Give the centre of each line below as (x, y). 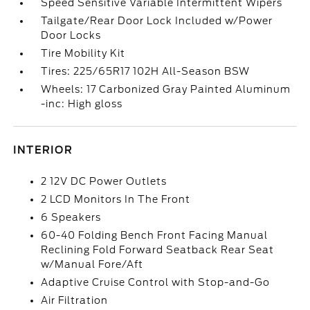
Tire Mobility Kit (83, 53)
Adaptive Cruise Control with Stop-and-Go (156, 282)
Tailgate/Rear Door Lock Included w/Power (157, 21)
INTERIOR (43, 150)
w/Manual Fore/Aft (92, 264)
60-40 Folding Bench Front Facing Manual (155, 235)
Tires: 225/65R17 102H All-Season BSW (146, 71)
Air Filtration (75, 300)
